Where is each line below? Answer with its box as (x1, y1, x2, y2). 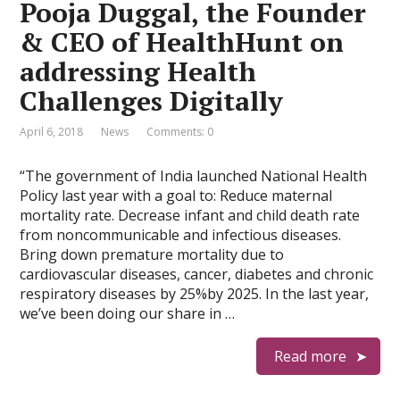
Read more (273, 346, 346, 366)
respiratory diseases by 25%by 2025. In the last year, (20, 284, 370, 304)
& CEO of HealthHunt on (20, 24, 345, 60)
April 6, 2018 (20, 124, 84, 139)
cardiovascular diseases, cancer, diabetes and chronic (20, 264, 374, 284)
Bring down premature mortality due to (20, 245, 285, 264)
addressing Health (20, 54, 257, 89)
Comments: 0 (146, 124, 214, 139)
